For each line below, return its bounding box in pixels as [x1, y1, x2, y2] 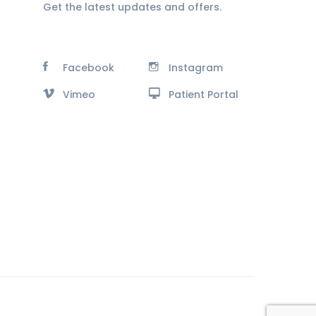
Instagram [169, 60, 223, 75]
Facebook [63, 60, 114, 75]
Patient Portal [169, 87, 238, 102]
